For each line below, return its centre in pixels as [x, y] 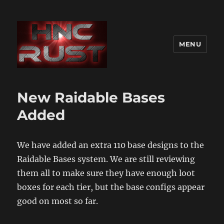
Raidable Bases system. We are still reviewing [106, 159]
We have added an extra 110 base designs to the [111, 145]
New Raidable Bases [91, 97]
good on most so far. [58, 201]
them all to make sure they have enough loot [106, 173]
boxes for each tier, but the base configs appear [111, 187]
